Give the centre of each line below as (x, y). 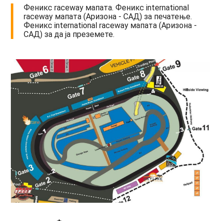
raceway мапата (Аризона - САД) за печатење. (108, 17)
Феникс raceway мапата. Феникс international (107, 8)
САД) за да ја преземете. (69, 35)
